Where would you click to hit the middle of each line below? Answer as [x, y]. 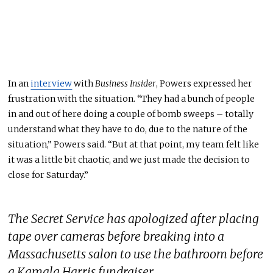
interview [51, 84]
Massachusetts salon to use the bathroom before [136, 254]
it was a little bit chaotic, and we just [85, 160]
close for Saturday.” [48, 175]
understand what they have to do [77, 129]
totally [239, 114]
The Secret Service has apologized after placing [134, 218]
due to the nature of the [198, 129]
